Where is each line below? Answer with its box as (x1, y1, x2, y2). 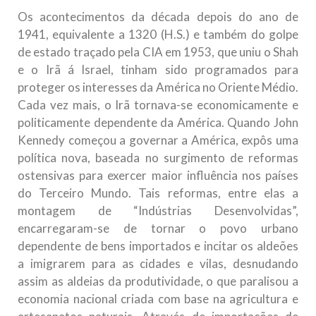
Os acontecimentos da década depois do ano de (18, 9, 298, 25)
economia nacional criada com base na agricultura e (18, 291, 298, 307)
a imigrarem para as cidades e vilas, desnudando (18, 256, 298, 272)
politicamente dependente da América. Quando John (18, 115, 298, 130)
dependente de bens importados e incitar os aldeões (18, 238, 298, 254)
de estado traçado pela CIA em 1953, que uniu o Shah (18, 44, 298, 60)
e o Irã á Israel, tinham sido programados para (18, 62, 298, 78)
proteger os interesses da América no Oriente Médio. (18, 80, 298, 95)
